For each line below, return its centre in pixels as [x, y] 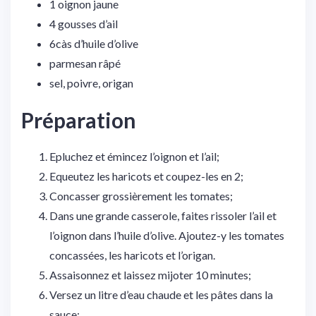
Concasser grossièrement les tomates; [141, 196]
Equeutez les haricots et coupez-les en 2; [146, 176]
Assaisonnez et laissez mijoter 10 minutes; [150, 275]
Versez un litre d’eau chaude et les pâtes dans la [161, 295]
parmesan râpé [85, 63]
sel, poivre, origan [91, 83]
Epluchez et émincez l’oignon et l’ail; [134, 157]
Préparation [79, 120]
